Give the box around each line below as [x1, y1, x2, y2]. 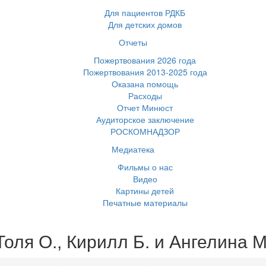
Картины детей [116, 185, 174, 197]
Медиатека [112, 143, 154, 155]
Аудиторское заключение [96, 113, 194, 125]
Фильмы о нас [117, 161, 173, 173]
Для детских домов [108, 18, 182, 30]
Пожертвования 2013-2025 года [83, 66, 207, 78]
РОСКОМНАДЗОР [110, 125, 180, 137]
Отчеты [119, 36, 147, 48]
